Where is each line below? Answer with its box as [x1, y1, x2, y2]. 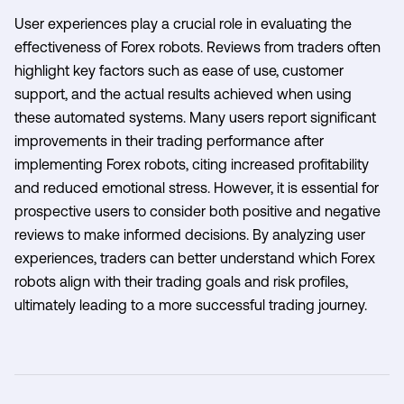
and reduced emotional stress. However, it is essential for [14, 179, 379, 196]
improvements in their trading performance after [14, 132, 324, 149]
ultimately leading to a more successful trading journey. [14, 296, 367, 313]
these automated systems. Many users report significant [14, 108, 376, 125]
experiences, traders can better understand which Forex [14, 249, 375, 266]
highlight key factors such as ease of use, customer [14, 61, 344, 78]
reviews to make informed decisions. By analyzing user [14, 225, 365, 243]
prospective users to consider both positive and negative [14, 202, 381, 219]
